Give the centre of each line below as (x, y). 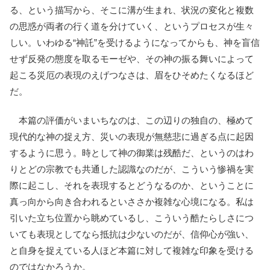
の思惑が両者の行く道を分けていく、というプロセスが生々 (132, 26)
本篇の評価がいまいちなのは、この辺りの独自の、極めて (132, 120)
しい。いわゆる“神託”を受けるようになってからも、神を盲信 (135, 42)
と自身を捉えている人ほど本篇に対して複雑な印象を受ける (132, 250)
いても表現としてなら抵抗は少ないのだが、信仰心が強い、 (132, 234)
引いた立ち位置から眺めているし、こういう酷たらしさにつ (132, 218)
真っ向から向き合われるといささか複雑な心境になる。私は (132, 201)
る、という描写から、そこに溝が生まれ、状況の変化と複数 (132, 10)
